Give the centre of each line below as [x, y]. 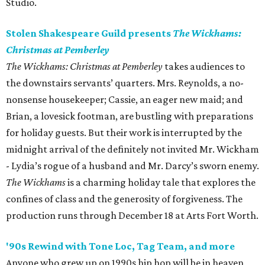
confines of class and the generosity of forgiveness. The [124, 199]
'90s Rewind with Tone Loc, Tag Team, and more [120, 246]
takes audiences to [204, 67]
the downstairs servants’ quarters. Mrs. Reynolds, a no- [125, 83]
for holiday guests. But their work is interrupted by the [124, 133]
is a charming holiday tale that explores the [161, 182]
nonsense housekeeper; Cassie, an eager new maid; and [125, 100]
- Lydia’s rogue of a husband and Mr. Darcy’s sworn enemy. [132, 166]
